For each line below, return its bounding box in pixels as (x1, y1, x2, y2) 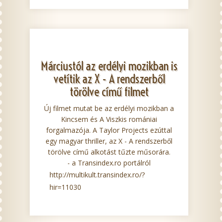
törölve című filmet (69, 84, 149, 100)
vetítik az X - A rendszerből (53, 71, 165, 87)
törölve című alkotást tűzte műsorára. (48, 147, 170, 157)
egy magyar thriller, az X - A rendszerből (46, 136, 172, 146)
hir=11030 (50, 182, 81, 192)
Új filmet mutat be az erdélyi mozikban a (44, 104, 174, 113)
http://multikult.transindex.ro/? (50, 170, 145, 180)
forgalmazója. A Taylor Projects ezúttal (46, 125, 172, 135)
